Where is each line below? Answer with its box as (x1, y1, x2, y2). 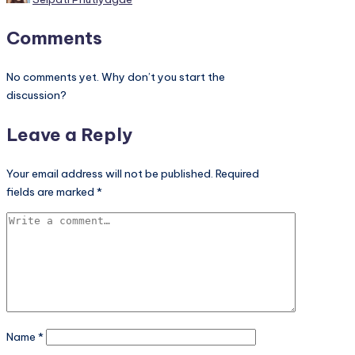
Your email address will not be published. (6, 166, 213, 181)
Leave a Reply (6, 123, 132, 146)
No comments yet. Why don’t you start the (6, 70, 225, 85)
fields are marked (6, 185, 97, 200)
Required (216, 166, 259, 181)
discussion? (6, 88, 67, 103)
